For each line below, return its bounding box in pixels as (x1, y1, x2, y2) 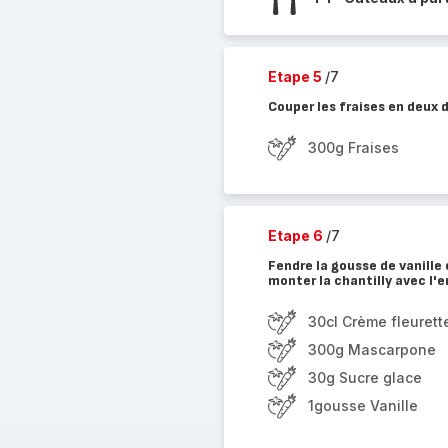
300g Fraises (307, 139, 399, 156)
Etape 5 (267, 68, 325, 85)
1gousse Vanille (307, 397, 418, 414)
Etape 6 (267, 227, 326, 244)
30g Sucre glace (307, 369, 422, 386)
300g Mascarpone (307, 341, 436, 358)
